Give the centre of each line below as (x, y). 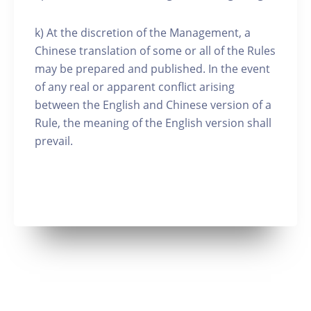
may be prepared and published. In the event (152, 69)
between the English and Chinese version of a (153, 105)
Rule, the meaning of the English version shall (153, 123)
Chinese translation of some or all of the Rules (155, 51)
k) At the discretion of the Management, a (143, 33)
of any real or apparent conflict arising (135, 87)
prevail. (54, 141)
